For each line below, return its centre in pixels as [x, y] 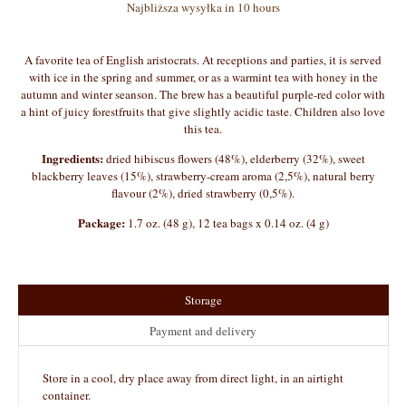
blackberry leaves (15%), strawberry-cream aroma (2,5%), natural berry [203, 175]
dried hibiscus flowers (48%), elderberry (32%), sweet [234, 158]
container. [66, 396]
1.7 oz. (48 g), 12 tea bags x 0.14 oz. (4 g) [228, 222]
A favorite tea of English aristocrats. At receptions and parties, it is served [203, 59]
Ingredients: [72, 158]
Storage [203, 300]
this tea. [203, 128]
